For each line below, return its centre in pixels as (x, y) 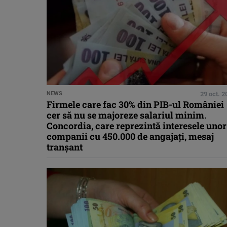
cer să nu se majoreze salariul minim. (127, 115)
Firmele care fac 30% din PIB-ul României (135, 105)
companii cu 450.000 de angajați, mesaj (130, 137)
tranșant (65, 147)
